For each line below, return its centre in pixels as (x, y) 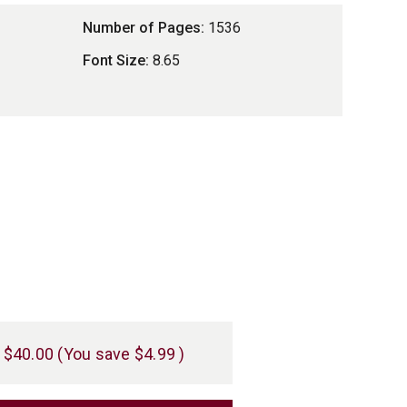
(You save (94, 353)
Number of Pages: (144, 28)
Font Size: (116, 60)
